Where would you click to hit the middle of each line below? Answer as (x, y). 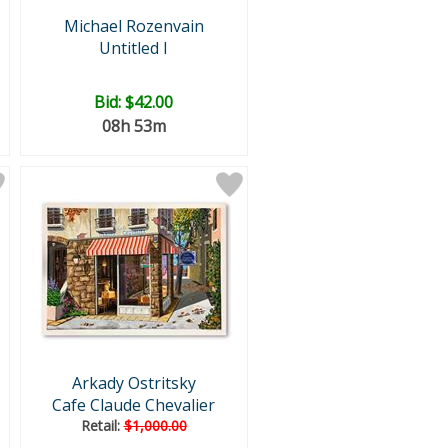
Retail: (102, 425)
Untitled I (133, 48)
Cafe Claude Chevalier (133, 405)
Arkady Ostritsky (133, 383)
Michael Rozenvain (133, 26)
